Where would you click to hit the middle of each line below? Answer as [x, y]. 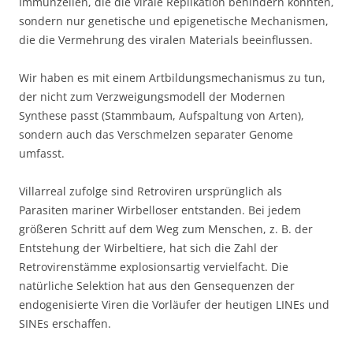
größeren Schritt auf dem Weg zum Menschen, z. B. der [166, 229]
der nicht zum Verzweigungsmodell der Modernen [152, 97]
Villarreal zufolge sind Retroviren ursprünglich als [150, 191]
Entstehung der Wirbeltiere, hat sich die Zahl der [149, 248]
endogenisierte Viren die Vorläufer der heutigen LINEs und [174, 305]
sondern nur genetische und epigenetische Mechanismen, [174, 21]
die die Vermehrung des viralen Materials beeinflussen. [166, 40]
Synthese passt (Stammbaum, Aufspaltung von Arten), [162, 116]
